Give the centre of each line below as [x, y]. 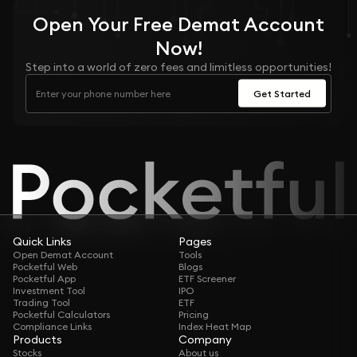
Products [37, 340]
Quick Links [42, 242]
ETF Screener [207, 279]
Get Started [282, 93]
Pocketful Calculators [61, 315]
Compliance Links [52, 327]
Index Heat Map [215, 327]
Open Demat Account [63, 255]
